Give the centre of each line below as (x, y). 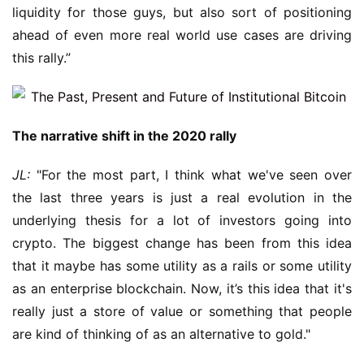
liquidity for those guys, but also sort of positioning (182, 12)
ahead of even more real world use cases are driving (182, 35)
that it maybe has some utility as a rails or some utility (182, 266)
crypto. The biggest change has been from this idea (182, 243)
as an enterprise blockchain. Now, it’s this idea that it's (182, 288)
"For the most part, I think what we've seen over (191, 175)
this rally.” (41, 58)
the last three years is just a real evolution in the (182, 197)
